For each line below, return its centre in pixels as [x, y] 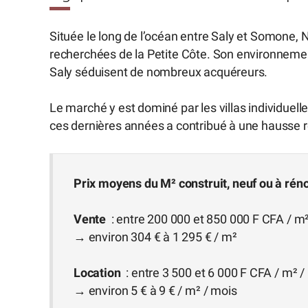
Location [99, 273]
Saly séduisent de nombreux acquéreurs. [159, 72]
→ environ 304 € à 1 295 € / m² [155, 238]
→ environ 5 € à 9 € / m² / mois [155, 291]
